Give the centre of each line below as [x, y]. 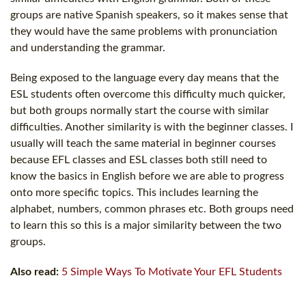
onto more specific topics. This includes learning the [134, 193]
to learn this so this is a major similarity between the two [146, 226]
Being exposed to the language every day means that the [144, 78]
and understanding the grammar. [88, 48]
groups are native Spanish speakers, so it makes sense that [149, 15]
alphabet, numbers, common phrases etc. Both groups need [152, 209]
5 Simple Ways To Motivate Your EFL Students [172, 272]
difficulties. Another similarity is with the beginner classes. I [152, 127]
